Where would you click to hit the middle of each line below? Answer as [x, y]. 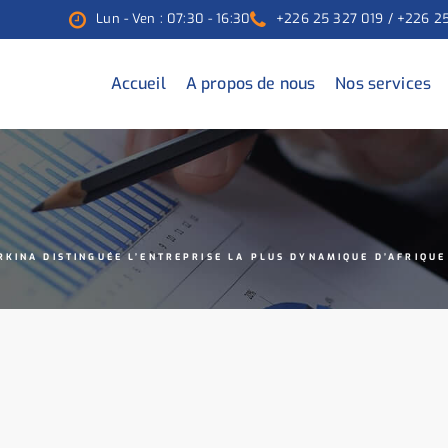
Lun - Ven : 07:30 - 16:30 [173, 18]
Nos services [383, 83]
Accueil [138, 83]
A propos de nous [250, 83]
